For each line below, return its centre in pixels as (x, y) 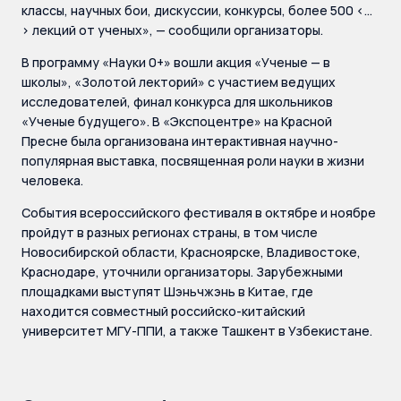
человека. (52, 180)
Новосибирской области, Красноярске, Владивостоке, (191, 252)
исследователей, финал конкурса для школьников (177, 102)
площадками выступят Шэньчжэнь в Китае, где (167, 291)
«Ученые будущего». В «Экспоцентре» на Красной (177, 121)
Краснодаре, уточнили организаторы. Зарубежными (182, 272)
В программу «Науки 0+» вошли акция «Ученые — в (176, 62)
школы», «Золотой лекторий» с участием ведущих (179, 82)
